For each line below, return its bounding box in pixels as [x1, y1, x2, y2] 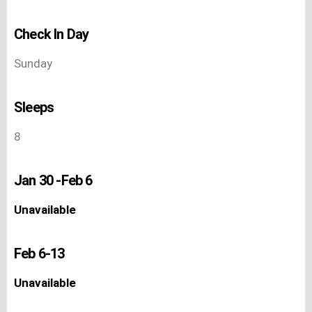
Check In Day [14, 25, 89, 42]
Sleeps [14, 98, 54, 116]
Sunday [14, 56, 52, 70]
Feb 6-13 [14, 244, 65, 262]
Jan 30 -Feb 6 [14, 171, 93, 189]
